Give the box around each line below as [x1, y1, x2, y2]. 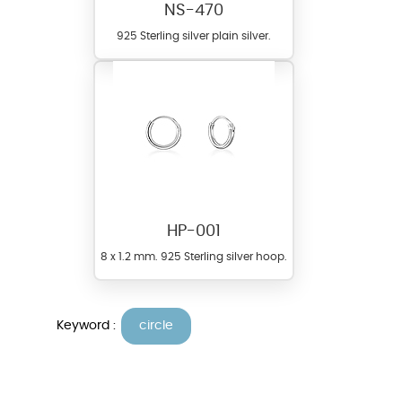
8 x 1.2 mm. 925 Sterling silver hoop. [100, 251, 287, 263]
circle [139, 319, 173, 332]
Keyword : [57, 319, 119, 332]
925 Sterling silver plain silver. [117, 31, 271, 42]
